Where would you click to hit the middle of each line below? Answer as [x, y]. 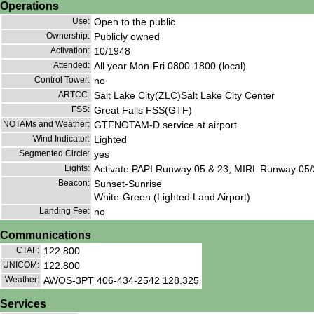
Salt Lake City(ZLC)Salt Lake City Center [184, 96]
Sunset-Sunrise [128, 184]
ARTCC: [74, 95]
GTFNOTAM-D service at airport [165, 125]
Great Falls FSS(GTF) [143, 110]
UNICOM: [21, 265]
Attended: [71, 66]
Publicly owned [127, 37]
